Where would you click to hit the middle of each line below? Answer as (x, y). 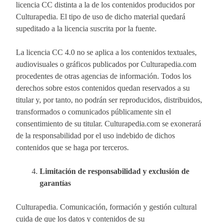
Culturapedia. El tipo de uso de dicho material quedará (101, 16)
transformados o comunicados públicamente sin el (93, 111)
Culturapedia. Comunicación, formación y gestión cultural (106, 207)
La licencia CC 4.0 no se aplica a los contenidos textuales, (106, 52)
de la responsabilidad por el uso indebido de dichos (95, 135)
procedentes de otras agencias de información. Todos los (104, 76)
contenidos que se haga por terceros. (72, 147)
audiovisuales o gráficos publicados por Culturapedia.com (106, 64)
